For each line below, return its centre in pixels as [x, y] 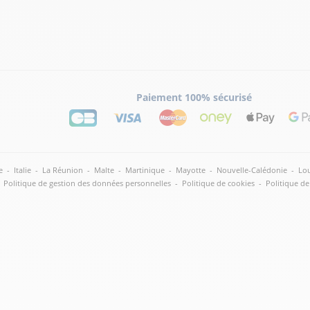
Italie [22, 170]
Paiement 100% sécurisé [194, 97]
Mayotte [191, 170]
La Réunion [63, 170]
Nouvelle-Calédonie [252, 170]
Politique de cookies [218, 183]
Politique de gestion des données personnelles [87, 183]
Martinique [145, 170]
